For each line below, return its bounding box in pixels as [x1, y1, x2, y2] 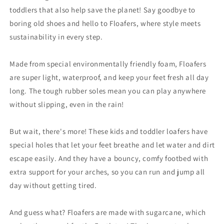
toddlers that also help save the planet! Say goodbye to [9, 5, 196, 14]
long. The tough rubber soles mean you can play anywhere [9, 86, 206, 95]
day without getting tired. [9, 180, 97, 190]
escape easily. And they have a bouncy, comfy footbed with [9, 153, 208, 163]
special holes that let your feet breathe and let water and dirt [9, 140, 215, 149]
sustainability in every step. [9, 32, 103, 41]
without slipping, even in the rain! [9, 99, 124, 109]
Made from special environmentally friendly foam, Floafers [9, 59, 206, 68]
